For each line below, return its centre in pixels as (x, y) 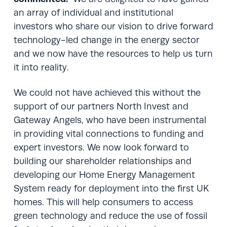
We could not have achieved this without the (107, 92)
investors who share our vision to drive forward (113, 27)
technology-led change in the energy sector (106, 40)
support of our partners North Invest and (101, 106)
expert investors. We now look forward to (101, 147)
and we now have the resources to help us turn (113, 54)
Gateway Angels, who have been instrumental (110, 120)
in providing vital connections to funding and (108, 134)
